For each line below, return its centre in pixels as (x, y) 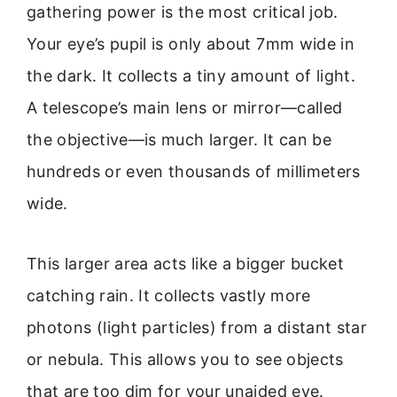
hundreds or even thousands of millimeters (194, 171)
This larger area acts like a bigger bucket (186, 264)
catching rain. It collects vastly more (169, 296)
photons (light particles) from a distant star (197, 328)
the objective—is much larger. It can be (179, 139)
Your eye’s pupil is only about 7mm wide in (191, 43)
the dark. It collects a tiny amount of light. (191, 75)
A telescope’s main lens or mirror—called (185, 107)
